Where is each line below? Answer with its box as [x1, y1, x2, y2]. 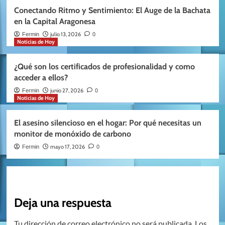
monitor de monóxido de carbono [14, 129, 131, 139]
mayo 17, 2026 [50, 143, 85, 151]
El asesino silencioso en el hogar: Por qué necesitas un [14, 118, 201, 128]
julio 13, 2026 [50, 31, 81, 38]
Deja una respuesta [14, 195, 111, 210]
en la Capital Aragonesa [14, 17, 95, 27]
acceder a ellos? [14, 73, 68, 83]
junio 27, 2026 [50, 87, 83, 94]
